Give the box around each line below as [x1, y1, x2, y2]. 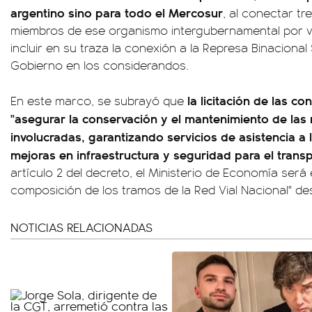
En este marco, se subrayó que [10, 92, 184, 109]
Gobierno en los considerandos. [10, 56, 189, 73]
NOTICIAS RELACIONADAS [10, 219, 153, 235]
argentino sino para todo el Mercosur [10, 3, 223, 21]
